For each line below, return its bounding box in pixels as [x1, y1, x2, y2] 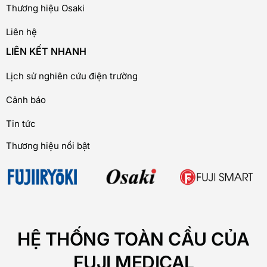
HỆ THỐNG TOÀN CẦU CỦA [17, 228, 250, 250]
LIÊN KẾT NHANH [6, 45, 86, 57]
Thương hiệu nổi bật [6, 139, 90, 151]
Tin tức [6, 117, 36, 129]
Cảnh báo [6, 94, 46, 105]
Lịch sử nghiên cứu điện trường [6, 70, 138, 82]
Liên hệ [6, 26, 37, 38]
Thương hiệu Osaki [6, 2, 85, 14]
